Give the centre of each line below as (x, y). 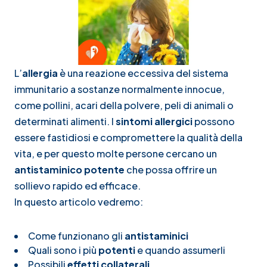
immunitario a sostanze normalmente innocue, (119, 89)
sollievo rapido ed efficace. (77, 185)
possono (214, 121)
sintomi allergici (154, 121)
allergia (40, 73)
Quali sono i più (63, 250)
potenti (117, 250)
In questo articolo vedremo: (79, 201)
